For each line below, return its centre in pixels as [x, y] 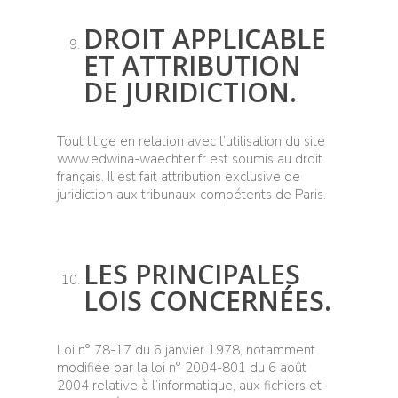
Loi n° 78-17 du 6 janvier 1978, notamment [186, 350]
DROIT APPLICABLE [205, 38]
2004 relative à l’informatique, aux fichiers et [189, 385]
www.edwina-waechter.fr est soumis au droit [190, 159]
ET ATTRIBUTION [192, 65]
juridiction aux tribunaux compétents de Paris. [191, 194]
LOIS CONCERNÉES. [207, 300]
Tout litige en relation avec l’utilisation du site [191, 141]
